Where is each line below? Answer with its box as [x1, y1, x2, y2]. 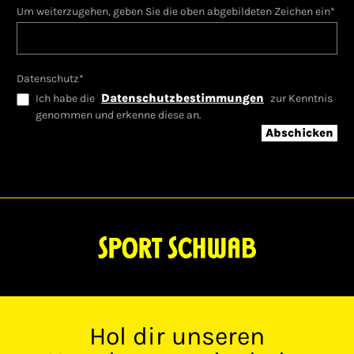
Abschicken [265, 125, 333, 140]
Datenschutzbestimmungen [101, 90, 264, 105]
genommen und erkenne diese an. [36, 107, 201, 122]
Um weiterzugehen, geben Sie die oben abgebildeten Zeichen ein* [17, 4, 335, 18]
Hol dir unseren [89, 322, 265, 352]
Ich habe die [36, 91, 97, 105]
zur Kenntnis [268, 91, 333, 105]
